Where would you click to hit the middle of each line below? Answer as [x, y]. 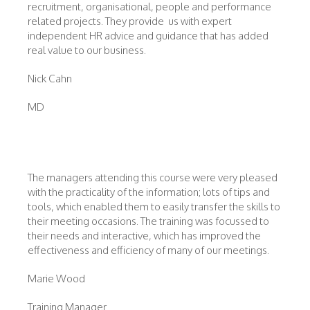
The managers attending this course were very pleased [153, 177]
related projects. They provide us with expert [130, 21]
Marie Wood [56, 279]
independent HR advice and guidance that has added [148, 36]
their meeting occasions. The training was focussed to [148, 221]
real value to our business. [87, 50]
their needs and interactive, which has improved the [144, 236]
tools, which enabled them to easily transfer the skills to [154, 207]
